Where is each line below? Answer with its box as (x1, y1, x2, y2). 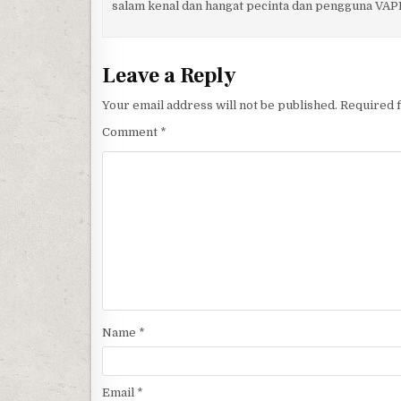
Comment (102, 124, 160, 139)
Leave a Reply (102, 61, 236, 90)
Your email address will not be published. (102, 98, 337, 112)
